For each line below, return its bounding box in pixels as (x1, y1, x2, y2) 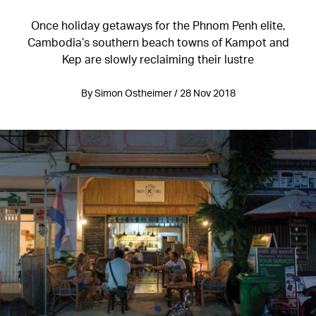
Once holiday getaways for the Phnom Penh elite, (30, 18, 286, 32)
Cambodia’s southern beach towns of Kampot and (27, 35, 289, 49)
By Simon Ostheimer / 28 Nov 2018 (80, 87, 236, 99)
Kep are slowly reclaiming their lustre (62, 51, 254, 66)
